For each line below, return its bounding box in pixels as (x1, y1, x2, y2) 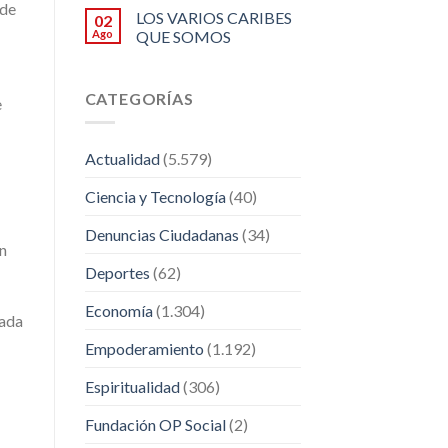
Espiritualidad (84, 377, 180, 397)
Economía (84, 301, 153, 321)
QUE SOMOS (135, 26, 231, 46)
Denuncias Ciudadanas (84, 225, 239, 245)
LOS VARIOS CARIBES (135, 7, 292, 27)
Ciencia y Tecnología (84, 187, 226, 207)
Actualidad (84, 149, 160, 169)
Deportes (84, 263, 150, 283)
